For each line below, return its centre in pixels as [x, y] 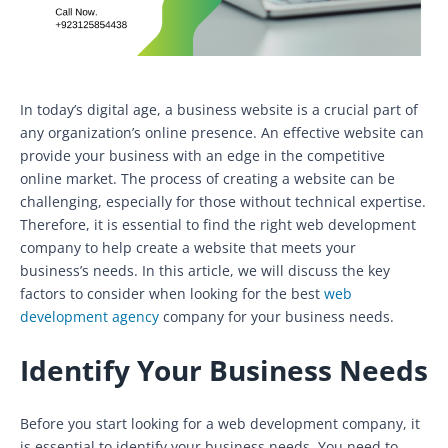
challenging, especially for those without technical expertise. [223, 201]
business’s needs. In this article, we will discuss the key [205, 270]
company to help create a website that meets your [188, 247]
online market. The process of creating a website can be [207, 178]
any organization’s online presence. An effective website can [222, 132]
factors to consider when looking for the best [172, 293]
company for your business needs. [276, 316]
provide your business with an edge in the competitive [202, 155]
